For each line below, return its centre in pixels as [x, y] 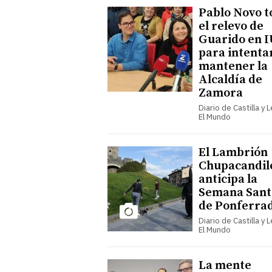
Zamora [221, 93]
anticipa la [228, 179]
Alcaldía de [230, 80]
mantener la [233, 66]
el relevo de [231, 26]
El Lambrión [233, 152]
